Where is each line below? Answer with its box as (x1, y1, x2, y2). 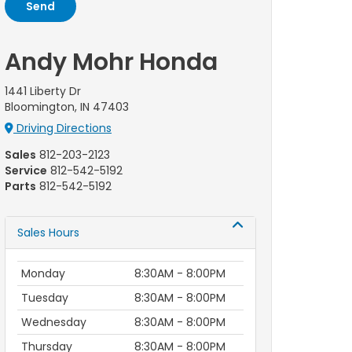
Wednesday (21, 314, 86, 330)
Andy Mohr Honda (5, 46, 218, 79)
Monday (21, 266, 65, 281)
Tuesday (21, 290, 68, 306)
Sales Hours (17, 225, 79, 240)
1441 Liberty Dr (5, 83, 81, 99)
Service (5, 163, 47, 178)
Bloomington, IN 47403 (5, 99, 129, 115)
